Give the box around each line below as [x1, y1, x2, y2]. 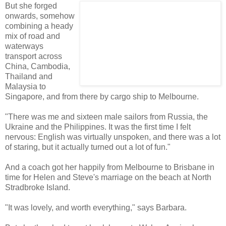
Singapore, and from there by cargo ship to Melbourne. [5, 92, 199, 101]
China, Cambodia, [5, 62, 70, 71]
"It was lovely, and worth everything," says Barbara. [5, 203, 187, 212]
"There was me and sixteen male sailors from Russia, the [5, 112, 208, 121]
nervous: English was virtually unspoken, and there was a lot [5, 132, 220, 141]
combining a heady [5, 21, 73, 30]
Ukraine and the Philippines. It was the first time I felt [5, 122, 191, 131]
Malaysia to [5, 82, 46, 91]
